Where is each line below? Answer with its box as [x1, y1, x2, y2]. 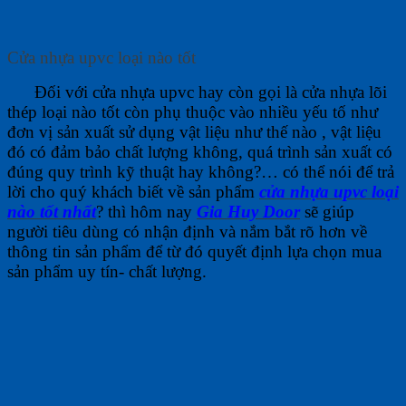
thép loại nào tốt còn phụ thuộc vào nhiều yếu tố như [7, 101, 378, 121]
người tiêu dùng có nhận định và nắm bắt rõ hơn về [7, 221, 367, 241]
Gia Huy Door [197, 201, 300, 221]
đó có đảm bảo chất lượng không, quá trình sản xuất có [7, 141, 392, 161]
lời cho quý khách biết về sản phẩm [7, 181, 259, 201]
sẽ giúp [300, 201, 354, 221]
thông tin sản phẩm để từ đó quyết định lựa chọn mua [7, 241, 382, 261]
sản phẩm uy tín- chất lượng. [7, 261, 207, 281]
